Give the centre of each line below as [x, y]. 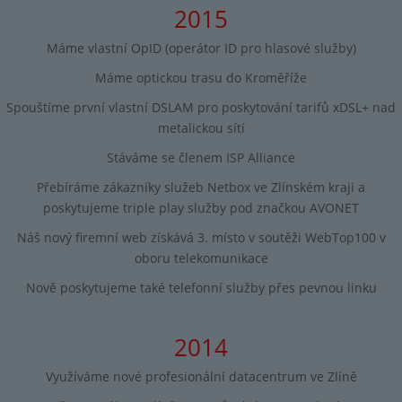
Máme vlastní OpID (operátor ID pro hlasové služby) [201, 48]
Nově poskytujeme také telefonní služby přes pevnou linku [201, 288]
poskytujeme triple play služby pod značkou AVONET [201, 207]
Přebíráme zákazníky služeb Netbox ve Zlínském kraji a [201, 187]
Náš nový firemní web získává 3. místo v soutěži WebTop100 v [201, 237]
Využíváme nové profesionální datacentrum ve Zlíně [201, 376]
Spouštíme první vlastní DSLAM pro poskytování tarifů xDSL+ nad [201, 107]
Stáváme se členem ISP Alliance [201, 157]
